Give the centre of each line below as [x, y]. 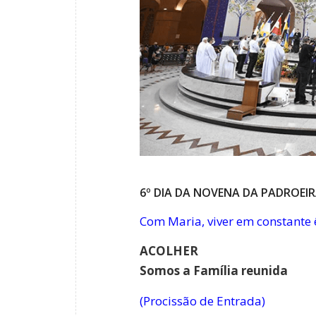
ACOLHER [169, 251]
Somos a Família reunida [214, 271]
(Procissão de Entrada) [202, 300]
